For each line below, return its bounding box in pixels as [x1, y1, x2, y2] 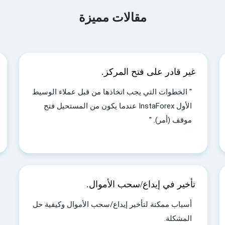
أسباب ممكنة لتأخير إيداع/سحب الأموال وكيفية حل [33, 200, 192, 209]
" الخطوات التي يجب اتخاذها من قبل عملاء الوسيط [32, 87, 192, 96]
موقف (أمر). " [149, 116, 192, 125]
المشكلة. [164, 214, 192, 223]
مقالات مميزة [78, 11, 147, 24]
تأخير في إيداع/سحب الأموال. [86, 179, 195, 189]
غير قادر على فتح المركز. [101, 67, 195, 77]
